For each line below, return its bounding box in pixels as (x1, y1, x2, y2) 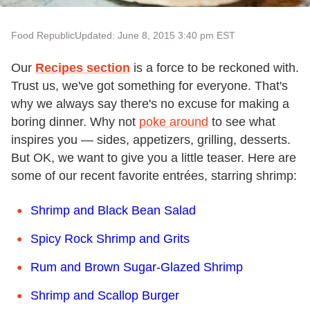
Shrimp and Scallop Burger (30, 289, 179, 303)
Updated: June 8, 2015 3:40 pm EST (75, 30, 235, 42)
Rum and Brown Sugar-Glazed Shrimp (30, 260, 243, 275)
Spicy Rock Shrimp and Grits (30, 232, 190, 246)
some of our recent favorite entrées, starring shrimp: (11, 169, 297, 183)
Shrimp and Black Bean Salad (30, 203, 196, 218)
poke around (139, 115, 208, 129)
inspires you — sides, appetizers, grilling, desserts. (11, 133, 291, 147)
